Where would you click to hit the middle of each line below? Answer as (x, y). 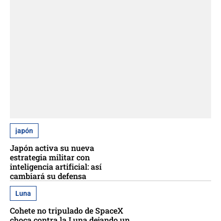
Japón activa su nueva (52, 148)
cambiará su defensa (48, 176)
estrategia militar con (50, 157)
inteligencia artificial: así (56, 167)
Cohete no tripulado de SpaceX (67, 211)
